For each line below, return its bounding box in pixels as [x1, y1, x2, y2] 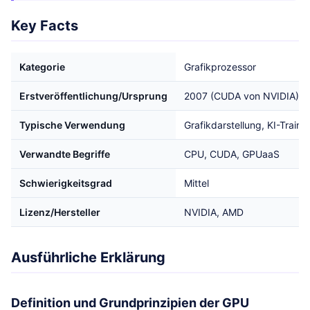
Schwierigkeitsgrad [19, 177, 112, 189]
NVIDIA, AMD [184, 206, 244, 218]
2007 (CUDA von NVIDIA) [184, 90, 299, 102]
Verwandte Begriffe [19, 148, 110, 160]
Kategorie [19, 61, 65, 73]
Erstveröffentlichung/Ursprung [19, 90, 167, 102]
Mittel [184, 177, 209, 189]
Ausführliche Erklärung [11, 249, 165, 266]
